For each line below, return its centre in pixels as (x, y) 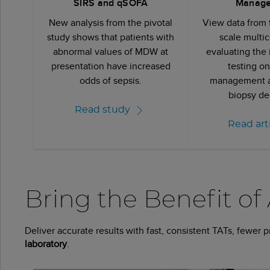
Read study (102, 110)
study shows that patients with (111, 37)
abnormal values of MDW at (111, 51)
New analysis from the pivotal (111, 22)
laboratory (46, 243)
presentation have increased (111, 66)
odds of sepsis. (111, 80)
